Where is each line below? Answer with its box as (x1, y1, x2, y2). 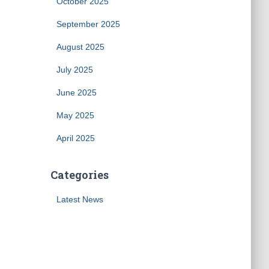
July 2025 (56, 65, 93, 74)
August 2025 (56, 42, 104, 52)
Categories (50, 168, 109, 182)
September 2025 (56, 19, 120, 29)
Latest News (56, 195, 103, 204)
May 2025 (56, 110, 94, 120)
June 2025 (56, 88, 97, 97)
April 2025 (56, 133, 95, 143)
